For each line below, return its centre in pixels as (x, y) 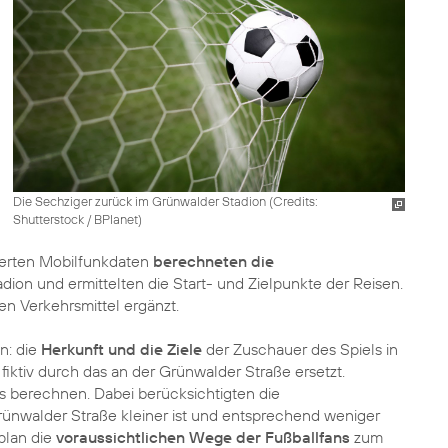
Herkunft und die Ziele (121, 349)
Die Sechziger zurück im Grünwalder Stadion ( (142, 200)
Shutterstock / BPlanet (75, 218)
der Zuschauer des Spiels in (300, 349)
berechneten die (213, 261)
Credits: (295, 200)
